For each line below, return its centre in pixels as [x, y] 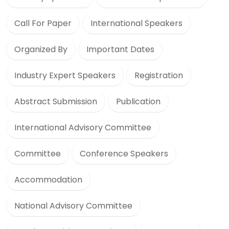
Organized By [41, 49]
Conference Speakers [124, 153]
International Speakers [136, 23]
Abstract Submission [56, 101]
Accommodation [48, 179]
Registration [159, 75]
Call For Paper [43, 23]
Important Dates [120, 49]
